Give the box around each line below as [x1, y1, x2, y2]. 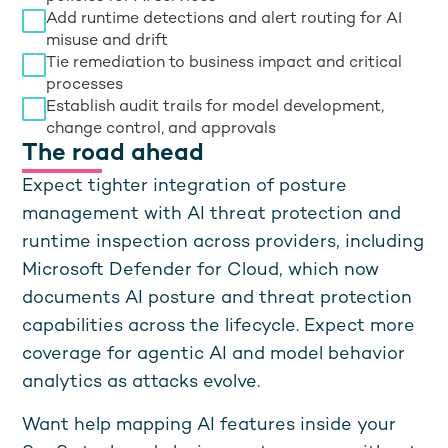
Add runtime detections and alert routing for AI [46, 11, 403, 28]
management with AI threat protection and [22, 205, 402, 224]
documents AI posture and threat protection [22, 289, 413, 308]
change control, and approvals [46, 121, 277, 138]
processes [46, 77, 124, 94]
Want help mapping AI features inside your [22, 416, 397, 435]
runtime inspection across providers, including [22, 233, 425, 252]
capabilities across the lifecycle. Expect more [22, 317, 416, 336]
